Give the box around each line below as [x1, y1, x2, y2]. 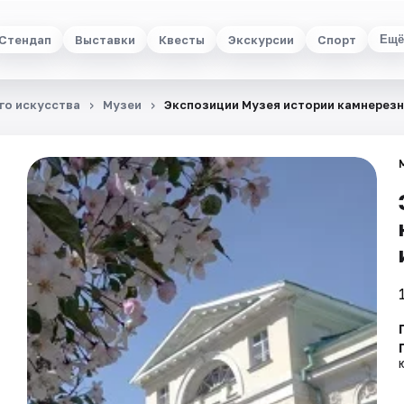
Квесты [158, 32, 205, 47]
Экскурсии [227, 32, 294, 47]
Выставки [74, 32, 135, 47]
